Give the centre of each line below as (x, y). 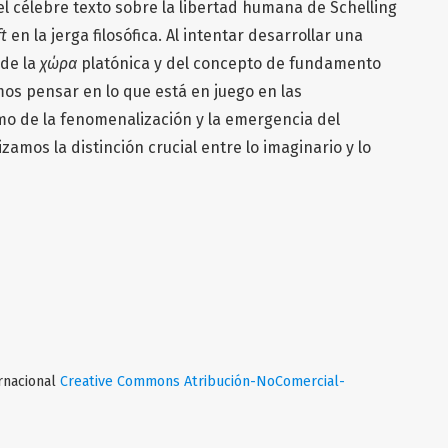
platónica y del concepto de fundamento (229, 63)
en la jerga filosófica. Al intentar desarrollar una (185, 35)
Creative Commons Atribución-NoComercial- (202, 381)
